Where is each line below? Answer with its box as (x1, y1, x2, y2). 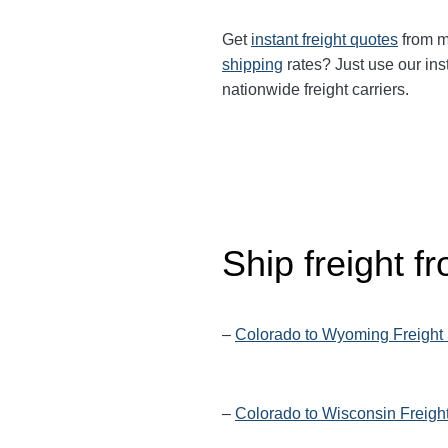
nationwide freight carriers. (222, 80, 409, 98)
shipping (222, 55, 283, 73)
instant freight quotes (251, 30, 398, 48)
